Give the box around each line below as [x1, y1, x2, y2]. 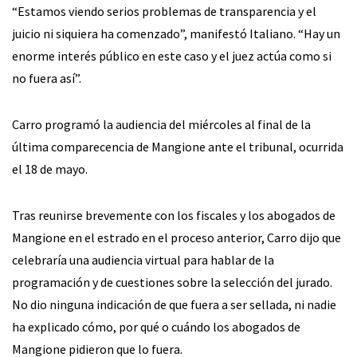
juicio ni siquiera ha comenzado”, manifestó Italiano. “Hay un [12, 25, 340, 42]
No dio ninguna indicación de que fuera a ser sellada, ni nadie [12, 296, 336, 313]
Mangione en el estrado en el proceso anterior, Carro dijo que [12, 229, 341, 246]
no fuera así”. [12, 70, 81, 87]
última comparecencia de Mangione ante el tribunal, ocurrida [12, 139, 343, 155]
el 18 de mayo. [12, 161, 88, 178]
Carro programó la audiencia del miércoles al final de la [12, 116, 311, 133]
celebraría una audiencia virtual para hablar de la [12, 252, 274, 269]
